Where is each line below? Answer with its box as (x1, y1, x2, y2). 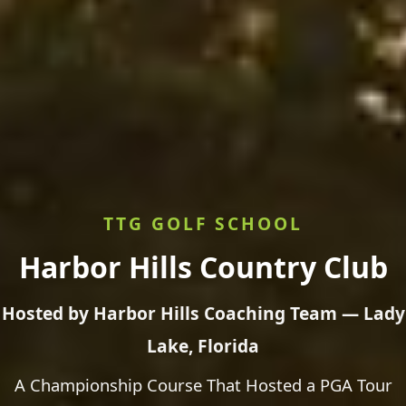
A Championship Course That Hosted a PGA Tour (14, 372, 392, 396)
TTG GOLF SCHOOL (103, 210, 303, 236)
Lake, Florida (147, 333, 259, 358)
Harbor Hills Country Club (18, 246, 388, 286)
